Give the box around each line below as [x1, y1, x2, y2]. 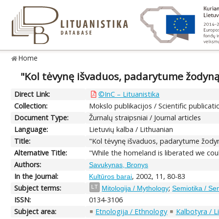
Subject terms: [14, 183, 62, 193]
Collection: [14, 101, 48, 110]
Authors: [14, 159, 42, 169]
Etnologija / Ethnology [95, 206, 168, 216]
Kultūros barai [89, 172, 132, 180]
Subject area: [14, 206, 57, 216]
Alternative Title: [14, 148, 67, 157]
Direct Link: [14, 89, 50, 99]
